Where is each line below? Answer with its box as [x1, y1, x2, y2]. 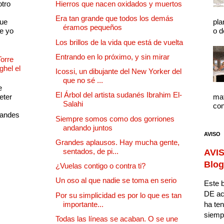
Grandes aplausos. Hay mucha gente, [55, 137, 179, 146]
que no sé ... [63, 76, 103, 85]
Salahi [63, 99, 83, 108]
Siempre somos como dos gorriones [55, 114, 174, 123]
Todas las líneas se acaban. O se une [55, 214, 178, 223]
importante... [63, 199, 103, 208]
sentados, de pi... [63, 146, 118, 155]
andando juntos [63, 123, 112, 132]
